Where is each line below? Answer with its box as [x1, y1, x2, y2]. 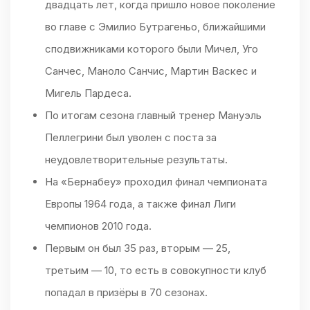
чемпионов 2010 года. [45, 219, 152, 233]
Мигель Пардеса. [45, 86, 131, 100]
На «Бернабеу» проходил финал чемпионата [45, 175, 267, 189]
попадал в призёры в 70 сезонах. [45, 286, 208, 300]
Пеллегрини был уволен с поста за [45, 131, 217, 145]
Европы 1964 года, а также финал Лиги [45, 197, 236, 211]
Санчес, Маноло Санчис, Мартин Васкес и [45, 64, 257, 78]
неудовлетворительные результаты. [45, 153, 228, 167]
